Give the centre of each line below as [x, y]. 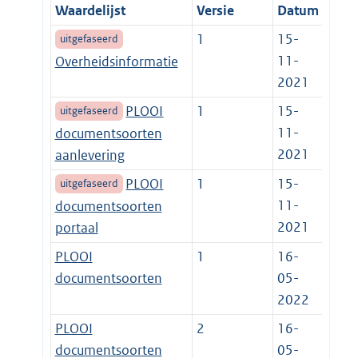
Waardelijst [90, 11]
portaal [76, 228]
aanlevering [89, 155]
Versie [215, 11]
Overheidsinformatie [116, 62]
